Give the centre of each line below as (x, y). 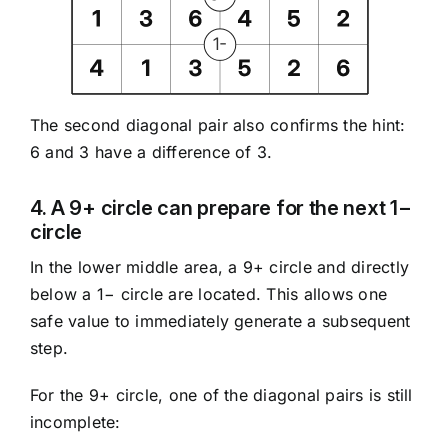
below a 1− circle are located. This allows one (208, 294)
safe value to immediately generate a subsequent (220, 321)
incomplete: (75, 422)
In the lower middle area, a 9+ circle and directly (219, 267)
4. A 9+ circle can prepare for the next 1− (220, 208)
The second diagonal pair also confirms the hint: (217, 125)
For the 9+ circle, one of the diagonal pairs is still (221, 395)
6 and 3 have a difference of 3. (151, 152)
